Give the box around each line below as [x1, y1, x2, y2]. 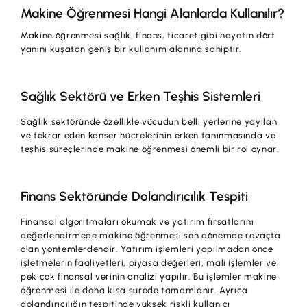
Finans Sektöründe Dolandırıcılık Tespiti [21, 188, 249, 205]
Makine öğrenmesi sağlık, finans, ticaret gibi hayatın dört [21, 30, 275, 41]
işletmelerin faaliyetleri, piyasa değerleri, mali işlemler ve [21, 258, 277, 269]
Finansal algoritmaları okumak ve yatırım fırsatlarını [21, 217, 254, 228]
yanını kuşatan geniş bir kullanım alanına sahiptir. [21, 44, 243, 55]
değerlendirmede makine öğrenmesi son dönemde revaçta [21, 230, 281, 241]
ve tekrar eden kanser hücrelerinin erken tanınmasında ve [21, 130, 276, 141]
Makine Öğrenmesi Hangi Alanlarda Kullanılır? [21, 5, 285, 22]
